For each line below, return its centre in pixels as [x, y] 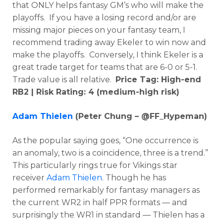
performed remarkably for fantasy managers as [106, 190]
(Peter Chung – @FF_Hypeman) [140, 116]
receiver [29, 178]
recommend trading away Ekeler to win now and [109, 43]
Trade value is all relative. [64, 80]
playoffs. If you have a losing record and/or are [104, 18]
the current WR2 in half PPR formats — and [100, 203]
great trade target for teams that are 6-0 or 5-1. [106, 67]
